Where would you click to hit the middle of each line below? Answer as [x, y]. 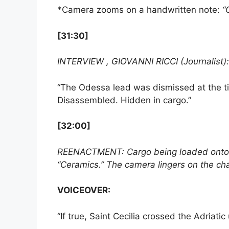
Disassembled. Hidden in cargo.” [124, 100]
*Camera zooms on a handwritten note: [140, 10]
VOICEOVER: [84, 190]
